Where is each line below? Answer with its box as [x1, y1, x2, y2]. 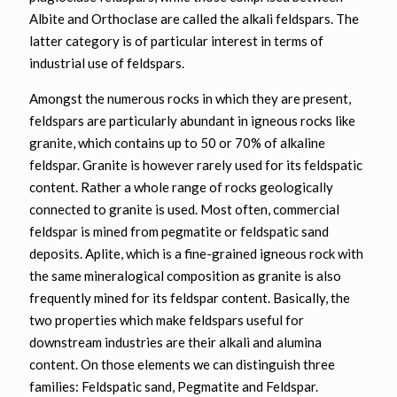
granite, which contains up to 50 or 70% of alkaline [29, 135, 325, 151]
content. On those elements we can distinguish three [29, 356, 335, 372]
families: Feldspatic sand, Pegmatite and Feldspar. [29, 378, 318, 394]
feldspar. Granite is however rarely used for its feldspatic [29, 157, 362, 173]
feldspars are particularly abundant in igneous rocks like [29, 113, 355, 128]
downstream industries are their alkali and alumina [29, 334, 322, 350]
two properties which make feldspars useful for [29, 312, 304, 328]
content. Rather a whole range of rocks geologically [29, 179, 333, 195]
